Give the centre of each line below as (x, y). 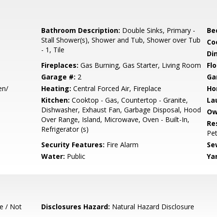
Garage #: (59, 77)
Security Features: (73, 145)
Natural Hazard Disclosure (152, 207)
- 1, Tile (53, 50)
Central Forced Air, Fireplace (116, 88)
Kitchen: (56, 100)
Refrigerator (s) (65, 129)
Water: (53, 156)
